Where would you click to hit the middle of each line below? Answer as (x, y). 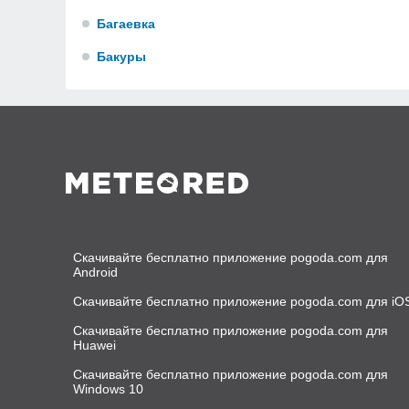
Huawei (94, 345)
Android (95, 272)
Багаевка (126, 24)
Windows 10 (108, 389)
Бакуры (121, 57)
